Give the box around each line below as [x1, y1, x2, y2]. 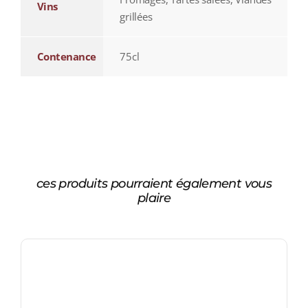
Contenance [36, 49, 96, 64]
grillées [119, 10, 153, 24]
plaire [137, 190, 171, 206]
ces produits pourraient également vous [36, 176, 272, 192]
